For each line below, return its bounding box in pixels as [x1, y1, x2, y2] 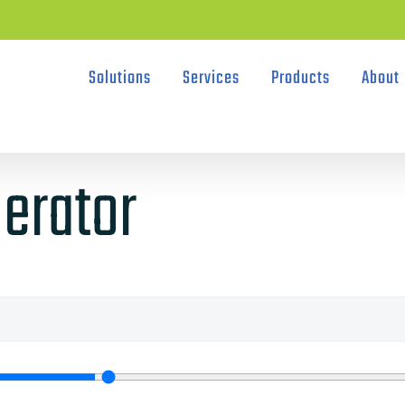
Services [182, 64, 240, 92]
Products [270, 64, 330, 92]
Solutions [88, 64, 151, 92]
